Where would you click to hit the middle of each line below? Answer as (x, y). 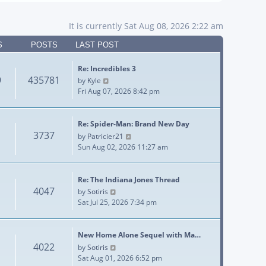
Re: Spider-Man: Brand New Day (134, 124)
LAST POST (97, 45)
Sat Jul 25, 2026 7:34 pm (117, 202)
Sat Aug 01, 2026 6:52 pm (120, 258)
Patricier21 (105, 136)
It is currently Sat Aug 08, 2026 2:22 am (146, 26)
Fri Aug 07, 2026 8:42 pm (119, 91)
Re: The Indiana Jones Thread (129, 179)
